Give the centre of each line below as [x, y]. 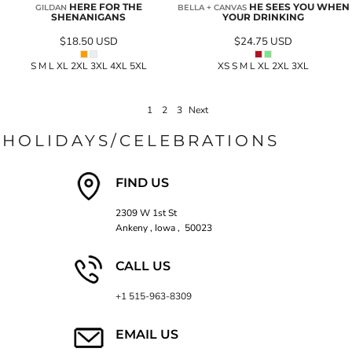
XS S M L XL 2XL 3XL [264, 66]
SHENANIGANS [89, 16]
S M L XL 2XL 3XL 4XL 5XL [88, 66]
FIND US [142, 182]
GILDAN [51, 7]
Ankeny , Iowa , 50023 [163, 227]
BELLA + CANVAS [212, 7]
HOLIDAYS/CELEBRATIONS [141, 140]
